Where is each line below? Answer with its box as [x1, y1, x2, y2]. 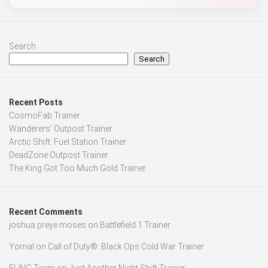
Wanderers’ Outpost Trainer [9, 124, 112, 134]
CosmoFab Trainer [9, 111, 80, 121]
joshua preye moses [9, 220, 86, 230]
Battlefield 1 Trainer [100, 220, 170, 230]
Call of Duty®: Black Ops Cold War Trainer [48, 242, 204, 252]
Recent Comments [9, 207, 83, 217]
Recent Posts [9, 98, 63, 108]
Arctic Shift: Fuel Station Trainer [9, 137, 126, 147]
